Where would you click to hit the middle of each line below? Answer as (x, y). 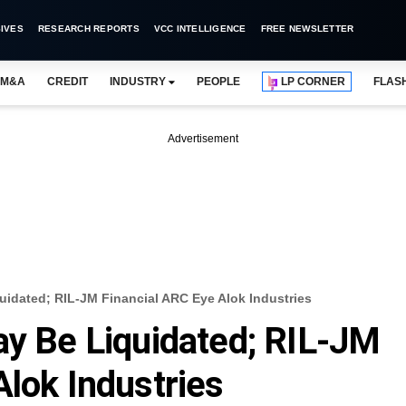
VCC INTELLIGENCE (200, 29)
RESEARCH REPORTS (88, 29)
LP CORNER (314, 82)
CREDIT (67, 82)
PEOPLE (218, 82)
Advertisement (203, 139)
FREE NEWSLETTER (307, 29)
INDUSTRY (137, 82)
